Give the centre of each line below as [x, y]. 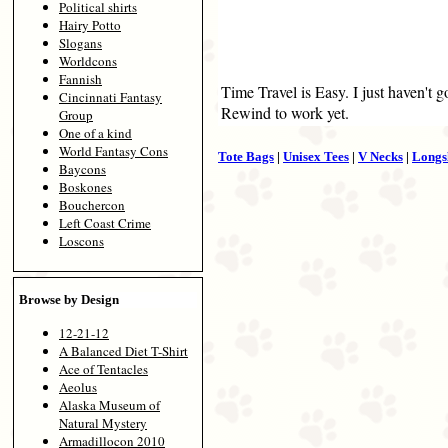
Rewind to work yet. [285, 113]
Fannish [80, 79]
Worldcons [88, 61]
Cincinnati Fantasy [110, 97]
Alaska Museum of [109, 404]
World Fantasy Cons [113, 151]
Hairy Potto [90, 25]
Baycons [82, 169]
